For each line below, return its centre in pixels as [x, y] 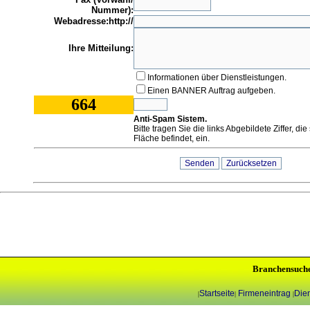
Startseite [217, 293]
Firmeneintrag [265, 293]
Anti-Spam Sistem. [170, 119]
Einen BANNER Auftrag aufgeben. [211, 91]
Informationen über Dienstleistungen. [217, 77]
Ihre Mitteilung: [101, 48]
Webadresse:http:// [94, 21]
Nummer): [112, 10]
